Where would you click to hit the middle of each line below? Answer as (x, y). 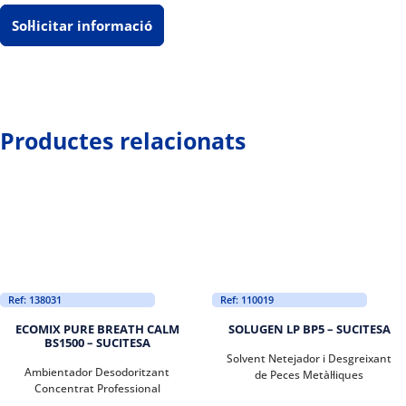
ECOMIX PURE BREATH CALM (97, 329)
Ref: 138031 (34, 299)
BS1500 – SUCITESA (97, 342)
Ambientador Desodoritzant (97, 372)
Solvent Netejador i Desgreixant (309, 358)
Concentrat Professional (97, 388)
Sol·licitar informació (82, 26)
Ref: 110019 (246, 299)
